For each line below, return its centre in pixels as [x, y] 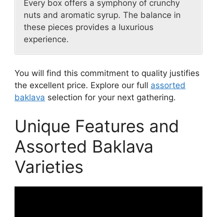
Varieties [49, 167]
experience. [46, 39]
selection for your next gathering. [110, 97]
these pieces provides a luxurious [89, 27]
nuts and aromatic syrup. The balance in [102, 15]
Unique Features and [97, 126]
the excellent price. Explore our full [83, 85]
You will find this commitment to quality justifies [107, 73]
